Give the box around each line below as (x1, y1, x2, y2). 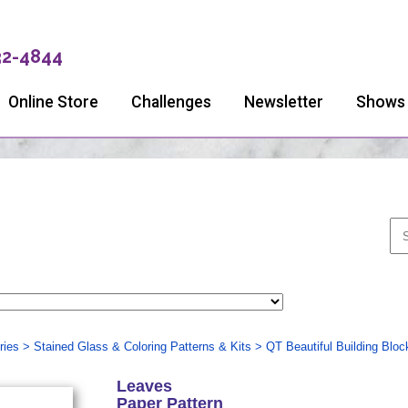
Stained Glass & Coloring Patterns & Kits (33, 340, 251, 353)
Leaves (116, 377, 172, 395)
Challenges (131, 93, 211, 111)
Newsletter (244, 93, 323, 111)
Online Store (8, 93, 98, 111)
